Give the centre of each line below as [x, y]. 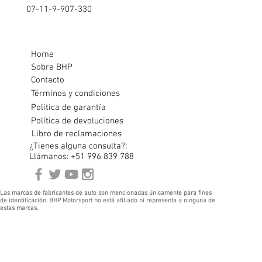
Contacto [48, 80]
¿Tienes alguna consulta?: [78, 146]
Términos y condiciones [75, 94]
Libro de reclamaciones [77, 134]
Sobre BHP [52, 68]
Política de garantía [68, 108]
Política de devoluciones [77, 121]
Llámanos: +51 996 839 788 [82, 157]
